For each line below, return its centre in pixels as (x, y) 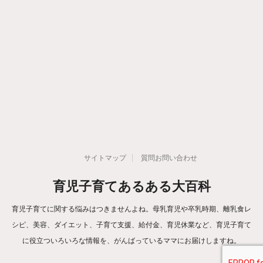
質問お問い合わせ (169, 158)
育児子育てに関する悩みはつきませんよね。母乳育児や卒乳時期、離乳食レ (131, 209)
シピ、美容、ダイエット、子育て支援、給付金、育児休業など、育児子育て (131, 225)
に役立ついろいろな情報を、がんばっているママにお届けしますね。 (131, 240)
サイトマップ (105, 158)
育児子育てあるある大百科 (131, 186)
